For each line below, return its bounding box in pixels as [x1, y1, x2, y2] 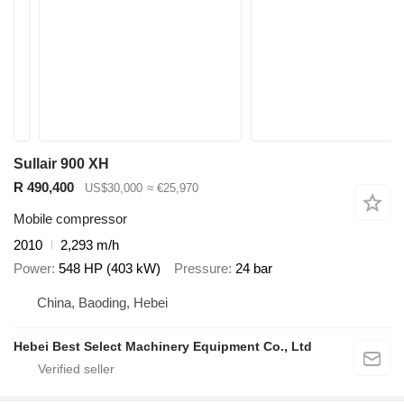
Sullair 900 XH [14, 156, 109, 171]
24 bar [235, 261, 272, 277]
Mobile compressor [14, 210, 127, 226]
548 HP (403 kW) [59, 261, 161, 277]
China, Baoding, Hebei [37, 294, 168, 310]
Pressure [174, 261, 228, 277]
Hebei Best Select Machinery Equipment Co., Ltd [14, 338, 312, 353]
